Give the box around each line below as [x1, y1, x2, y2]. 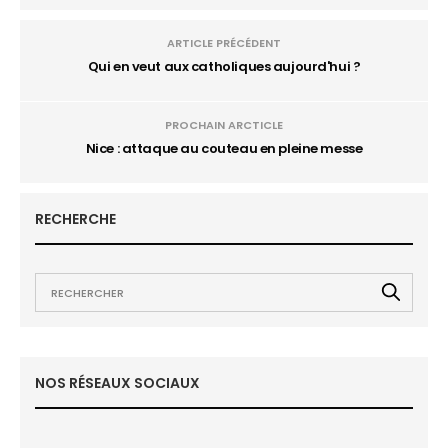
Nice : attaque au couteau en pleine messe [85, 139, 363, 158]
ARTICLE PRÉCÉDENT [167, 35, 281, 51]
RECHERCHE [35, 209, 116, 229]
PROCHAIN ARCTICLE [165, 117, 283, 133]
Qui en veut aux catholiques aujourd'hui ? [87, 57, 361, 76]
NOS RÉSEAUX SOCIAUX [35, 373, 200, 393]
